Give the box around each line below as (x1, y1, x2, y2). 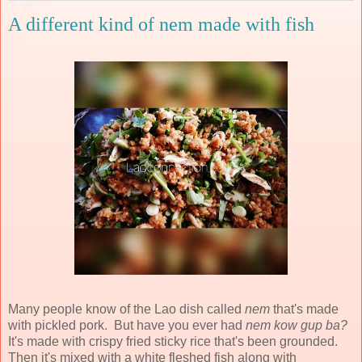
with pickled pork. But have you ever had (8, 318, 246, 332)
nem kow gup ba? (246, 318, 347, 332)
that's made (273, 301, 339, 316)
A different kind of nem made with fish (8, 13, 314, 36)
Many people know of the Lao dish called (8, 301, 245, 316)
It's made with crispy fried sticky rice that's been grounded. (8, 334, 341, 348)
